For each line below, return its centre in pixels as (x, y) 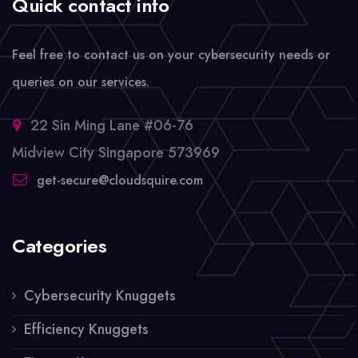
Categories (60, 245)
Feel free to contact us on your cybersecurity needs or (171, 54)
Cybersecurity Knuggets (100, 295)
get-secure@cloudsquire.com (120, 180)
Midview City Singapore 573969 (116, 152)
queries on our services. (81, 82)
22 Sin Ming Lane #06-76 (112, 125)
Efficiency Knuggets (86, 329)
